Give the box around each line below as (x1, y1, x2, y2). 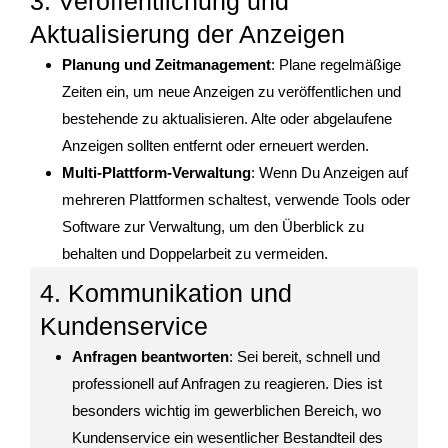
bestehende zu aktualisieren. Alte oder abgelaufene (62, 110, 392, 128)
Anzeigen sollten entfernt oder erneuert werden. (62, 137, 369, 155)
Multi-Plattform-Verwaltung (62, 164, 251, 182)
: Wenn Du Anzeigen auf (251, 164, 408, 182)
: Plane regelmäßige (271, 56, 401, 74)
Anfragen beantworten (72, 348, 229, 366)
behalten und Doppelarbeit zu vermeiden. (62, 245, 328, 263)
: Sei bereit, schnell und (229, 348, 380, 366)
